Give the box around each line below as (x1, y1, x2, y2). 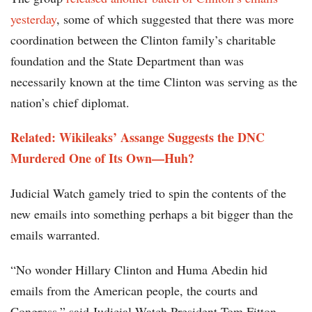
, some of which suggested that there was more (56, 10, 294, 28)
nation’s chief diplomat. (10, 94, 130, 111)
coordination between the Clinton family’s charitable (10, 31, 276, 49)
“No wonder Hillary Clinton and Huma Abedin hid (10, 261, 267, 279)
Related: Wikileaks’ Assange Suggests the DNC (10, 128, 265, 147)
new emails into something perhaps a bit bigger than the (10, 205, 293, 223)
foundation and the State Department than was (10, 52, 244, 70)
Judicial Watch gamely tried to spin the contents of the (10, 185, 286, 202)
